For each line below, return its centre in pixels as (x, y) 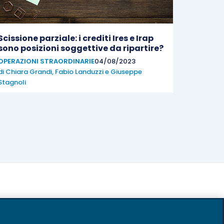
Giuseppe (126, 72)
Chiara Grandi (29, 72)
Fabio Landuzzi (79, 72)
